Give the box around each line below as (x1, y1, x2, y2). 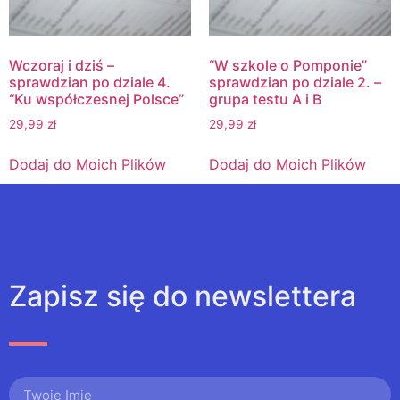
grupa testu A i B (209, 90, 321, 109)
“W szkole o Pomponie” (209, 56, 367, 75)
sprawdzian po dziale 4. (9, 73, 171, 92)
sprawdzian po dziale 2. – (209, 73, 381, 92)
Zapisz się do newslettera (9, 279, 356, 314)
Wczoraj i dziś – (9, 56, 114, 75)
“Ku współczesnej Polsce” (9, 90, 184, 109)
